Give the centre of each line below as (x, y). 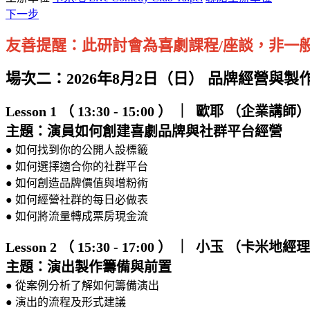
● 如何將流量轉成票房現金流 (77, 216)
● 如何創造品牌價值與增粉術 (77, 183)
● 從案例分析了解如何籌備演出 (82, 285)
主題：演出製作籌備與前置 (89, 267)
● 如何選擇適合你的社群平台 (77, 166)
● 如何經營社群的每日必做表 (77, 199)
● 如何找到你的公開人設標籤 (77, 149)
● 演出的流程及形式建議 (66, 302)
